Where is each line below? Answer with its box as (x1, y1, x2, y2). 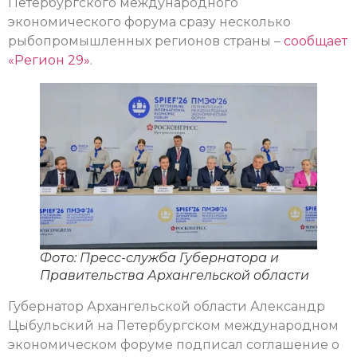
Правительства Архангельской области (40, 267, 309, 283)
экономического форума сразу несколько (8, 14, 291, 30)
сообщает (284, 33, 347, 49)
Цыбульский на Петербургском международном (8, 317, 339, 333)
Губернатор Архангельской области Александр (8, 298, 325, 314)
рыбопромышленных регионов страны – (8, 33, 284, 49)
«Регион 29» (8, 53, 90, 69)
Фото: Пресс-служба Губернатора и (40, 249, 279, 265)
